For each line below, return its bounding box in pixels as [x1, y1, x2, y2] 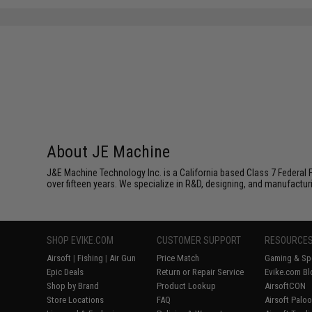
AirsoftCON [265, 281, 306, 291]
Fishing [77, 253, 104, 263]
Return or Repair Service [157, 267, 244, 277]
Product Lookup [157, 281, 217, 291]
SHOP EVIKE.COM [47, 235, 114, 246]
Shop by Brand [47, 281, 100, 291]
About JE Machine [47, 142, 171, 162]
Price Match [157, 253, 200, 263]
